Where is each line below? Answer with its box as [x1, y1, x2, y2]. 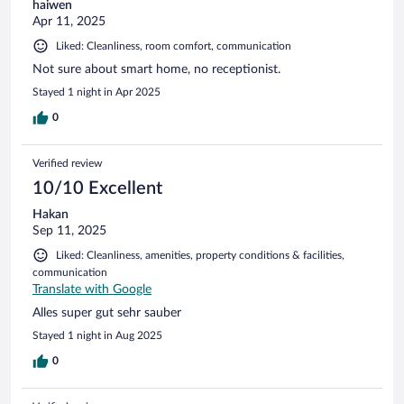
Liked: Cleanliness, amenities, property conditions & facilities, [56, 249, 344, 261]
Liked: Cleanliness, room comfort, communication [56, 40, 291, 51]
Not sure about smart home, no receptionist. [32, 62, 280, 76]
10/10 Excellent [32, 179, 162, 197]
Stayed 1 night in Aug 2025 [32, 329, 162, 341]
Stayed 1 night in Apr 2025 [32, 86, 161, 97]
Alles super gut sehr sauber [32, 306, 181, 319]
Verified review [32, 157, 102, 169]
